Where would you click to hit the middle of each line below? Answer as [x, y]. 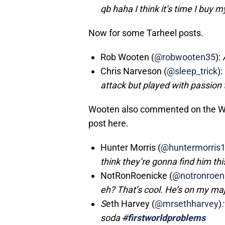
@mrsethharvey [187, 204]
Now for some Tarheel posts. [146, 33]
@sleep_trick [192, 71]
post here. [108, 124]
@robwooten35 [185, 57]
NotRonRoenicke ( [136, 176]
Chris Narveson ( [134, 71]
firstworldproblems [166, 218]
